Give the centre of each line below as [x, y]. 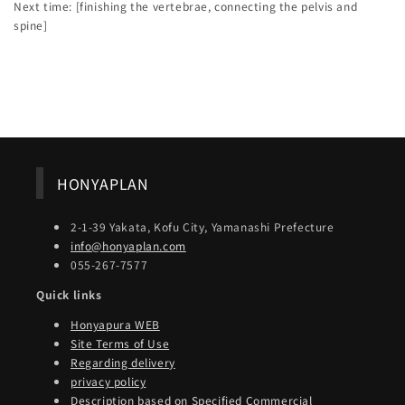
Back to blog [214, 94]
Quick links [69, 295]
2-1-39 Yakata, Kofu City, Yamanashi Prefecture [202, 227]
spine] [31, 25]
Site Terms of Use [120, 344]
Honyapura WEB [115, 325]
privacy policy [108, 381]
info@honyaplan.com [128, 246]
